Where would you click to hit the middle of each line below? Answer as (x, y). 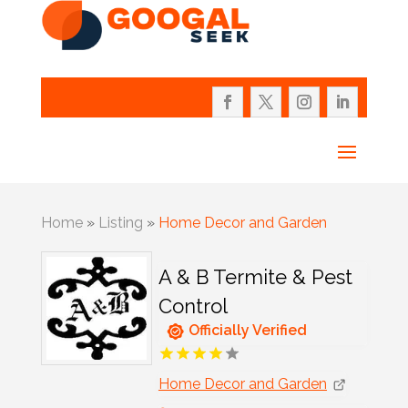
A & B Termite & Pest (255, 277)
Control (193, 306)
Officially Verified (247, 331)
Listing (120, 223)
